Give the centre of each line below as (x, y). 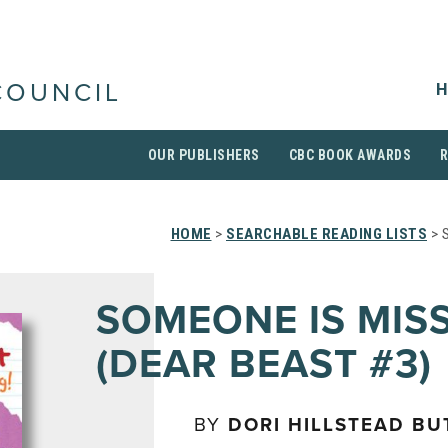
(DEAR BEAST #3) (264, 364)
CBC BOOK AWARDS (349, 155)
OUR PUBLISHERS (203, 155)
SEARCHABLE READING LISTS (326, 234)
